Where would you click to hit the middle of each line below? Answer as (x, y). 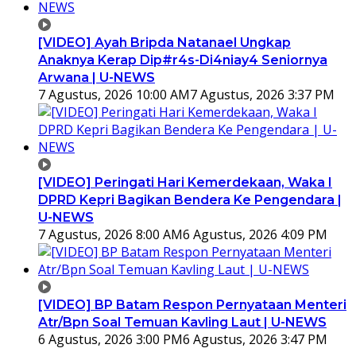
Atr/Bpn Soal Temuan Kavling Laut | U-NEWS (182, 322)
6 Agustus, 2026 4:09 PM (255, 234)
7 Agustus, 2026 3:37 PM (262, 94)
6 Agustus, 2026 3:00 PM (110, 339)
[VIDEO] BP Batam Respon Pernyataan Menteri (192, 304)
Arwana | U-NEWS (97, 77)
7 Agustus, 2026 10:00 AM (114, 94)
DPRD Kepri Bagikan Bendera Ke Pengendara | (190, 199)
